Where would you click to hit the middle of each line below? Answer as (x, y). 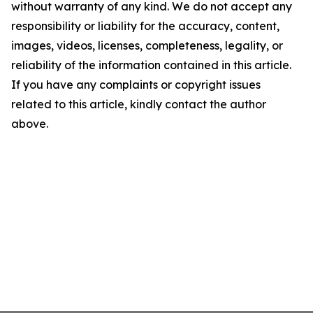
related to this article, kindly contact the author (139, 104)
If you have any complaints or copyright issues (136, 85)
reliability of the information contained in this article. (151, 65)
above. (30, 124)
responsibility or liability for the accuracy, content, (145, 26)
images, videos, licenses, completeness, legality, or (147, 46)
